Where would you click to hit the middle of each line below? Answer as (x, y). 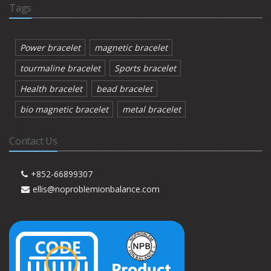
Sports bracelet (145, 68)
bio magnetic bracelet (64, 109)
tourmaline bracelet (60, 68)
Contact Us (33, 141)
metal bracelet (152, 109)
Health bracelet (51, 89)
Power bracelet (50, 47)
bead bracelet (124, 89)
